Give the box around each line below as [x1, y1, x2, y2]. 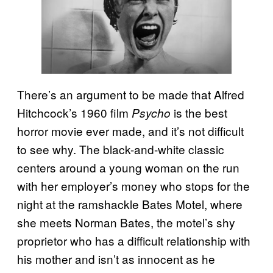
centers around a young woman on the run [17, 159, 239, 176]
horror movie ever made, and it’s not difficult [17, 122, 244, 140]
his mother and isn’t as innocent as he [17, 250, 215, 268]
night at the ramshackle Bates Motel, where [17, 196, 243, 213]
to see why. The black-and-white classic [17, 141, 224, 158]
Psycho [132, 105, 171, 121]
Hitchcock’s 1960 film [17, 104, 132, 121]
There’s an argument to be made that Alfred [17, 86, 244, 103]
